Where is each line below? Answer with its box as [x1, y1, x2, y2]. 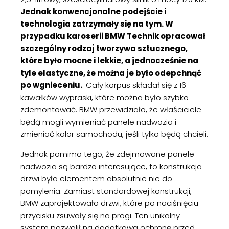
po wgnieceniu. [20, 80, 82, 90]
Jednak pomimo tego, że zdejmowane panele [20, 149, 194, 159]
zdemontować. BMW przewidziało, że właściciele [20, 104, 201, 115]
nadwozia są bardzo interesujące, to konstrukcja [20, 161, 202, 172]
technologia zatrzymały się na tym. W [20, 18, 173, 29]
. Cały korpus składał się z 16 [82, 80, 186, 90]
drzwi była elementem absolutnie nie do [20, 173, 172, 184]
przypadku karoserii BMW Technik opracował [20, 31, 205, 41]
